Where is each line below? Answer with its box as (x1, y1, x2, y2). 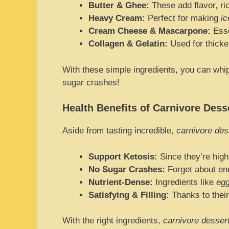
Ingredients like (153, 177, 216, 187)
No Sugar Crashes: (88, 164, 165, 174)
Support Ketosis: (88, 151, 157, 162)
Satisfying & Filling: (88, 190, 169, 200)
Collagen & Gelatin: (88, 39, 168, 49)
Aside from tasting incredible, (62, 126, 176, 135)
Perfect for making (145, 13, 221, 23)
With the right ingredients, (62, 216, 163, 225)
